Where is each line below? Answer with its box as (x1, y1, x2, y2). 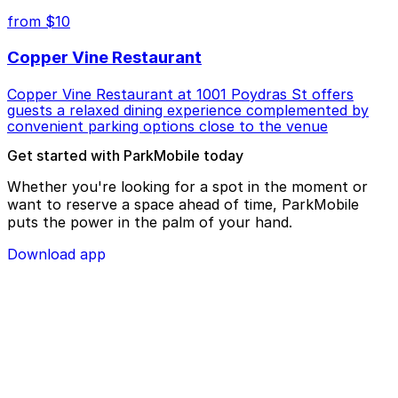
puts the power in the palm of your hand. (7, 212, 292, 231)
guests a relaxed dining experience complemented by (7, 100, 369, 119)
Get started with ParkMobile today (7, 146, 243, 164)
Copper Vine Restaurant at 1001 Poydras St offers (7, 84, 354, 103)
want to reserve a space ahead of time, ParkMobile (7, 195, 359, 213)
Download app (7, 244, 106, 263)
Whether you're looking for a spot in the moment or (7, 177, 368, 195)
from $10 (7, 12, 70, 31)
